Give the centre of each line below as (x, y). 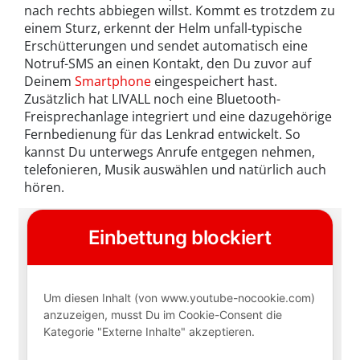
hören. (44, 187)
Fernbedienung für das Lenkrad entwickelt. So (162, 134)
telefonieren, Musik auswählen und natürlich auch (175, 169)
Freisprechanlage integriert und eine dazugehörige (178, 116)
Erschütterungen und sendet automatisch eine (166, 45)
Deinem (49, 81)
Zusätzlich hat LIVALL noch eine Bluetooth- (152, 98)
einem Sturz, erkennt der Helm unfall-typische (163, 28)
